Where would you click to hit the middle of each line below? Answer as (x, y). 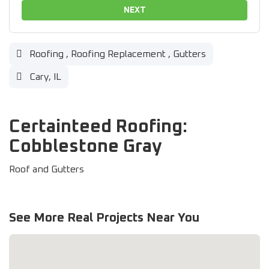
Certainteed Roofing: (98, 127)
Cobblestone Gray (86, 147)
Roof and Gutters (47, 169)
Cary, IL (44, 77)
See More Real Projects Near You (104, 218)
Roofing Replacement (118, 54)
